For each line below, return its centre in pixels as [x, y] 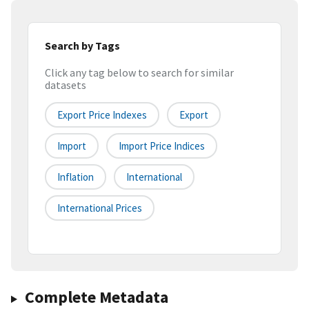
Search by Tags [82, 45]
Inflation [76, 177]
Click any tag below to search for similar [139, 73]
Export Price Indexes [102, 115]
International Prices [100, 208]
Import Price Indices [162, 146]
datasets [66, 85]
